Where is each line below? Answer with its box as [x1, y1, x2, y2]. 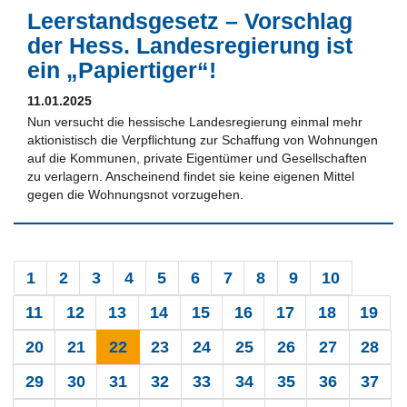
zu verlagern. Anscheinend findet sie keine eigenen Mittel [27, 168, 354, 184]
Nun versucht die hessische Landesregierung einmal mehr [27, 114, 362, 129]
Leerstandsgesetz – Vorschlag [27, 7, 352, 34]
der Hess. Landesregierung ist [27, 32, 352, 58]
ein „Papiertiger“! [27, 56, 216, 83]
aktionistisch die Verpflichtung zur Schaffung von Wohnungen [27, 132, 378, 147]
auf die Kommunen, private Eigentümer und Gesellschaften [27, 150, 367, 165]
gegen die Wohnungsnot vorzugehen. [27, 186, 243, 202]
